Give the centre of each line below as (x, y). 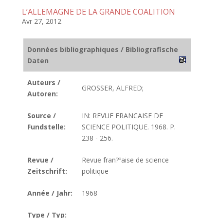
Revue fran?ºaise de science (125, 160)
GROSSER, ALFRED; (113, 88)
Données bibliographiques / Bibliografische (103, 49)
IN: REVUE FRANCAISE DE (122, 116)
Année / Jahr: (50, 193)
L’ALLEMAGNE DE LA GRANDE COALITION (98, 12)
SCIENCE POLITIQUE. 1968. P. (129, 127)
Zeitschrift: (47, 171)
